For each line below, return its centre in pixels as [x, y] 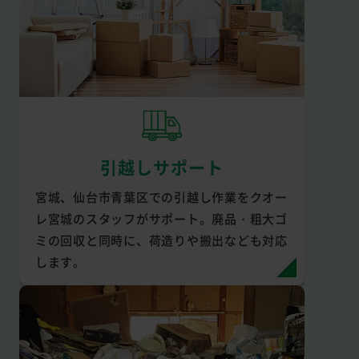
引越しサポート [161, 166]
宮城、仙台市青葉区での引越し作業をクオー [161, 196]
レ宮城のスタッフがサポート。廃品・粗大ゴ [161, 218]
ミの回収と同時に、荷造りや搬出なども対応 [161, 240]
